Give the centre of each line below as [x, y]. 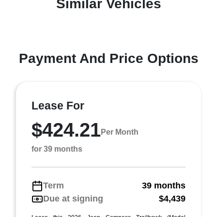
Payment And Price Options [108, 58]
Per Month [120, 132]
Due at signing [73, 199]
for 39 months [57, 149]
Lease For [58, 106]
